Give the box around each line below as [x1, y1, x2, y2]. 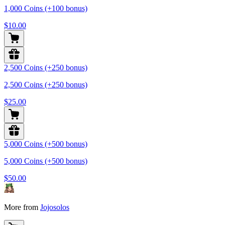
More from [4, 203, 40, 212]
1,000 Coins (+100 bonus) [4, 4, 87, 13]
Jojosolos [40, 203, 69, 212]
